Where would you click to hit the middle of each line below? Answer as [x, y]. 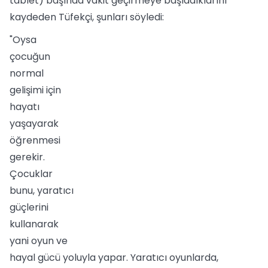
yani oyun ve [39, 241]
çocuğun [30, 57]
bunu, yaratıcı [42, 191]
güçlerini [29, 207]
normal [27, 73]
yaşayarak [34, 124]
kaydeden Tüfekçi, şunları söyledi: [87, 17]
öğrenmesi [35, 140]
